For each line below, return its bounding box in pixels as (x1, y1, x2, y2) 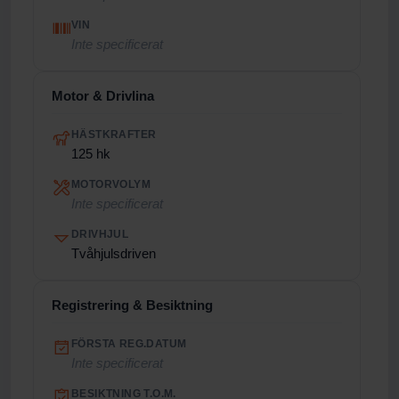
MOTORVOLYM (71, 178, 151, 191)
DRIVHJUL (71, 228, 129, 240)
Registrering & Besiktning (52, 297, 213, 313)
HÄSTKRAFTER (71, 128, 157, 141)
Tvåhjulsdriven (71, 246, 156, 261)
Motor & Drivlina (52, 88, 154, 103)
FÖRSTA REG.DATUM (71, 338, 187, 350)
